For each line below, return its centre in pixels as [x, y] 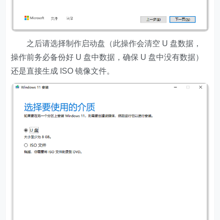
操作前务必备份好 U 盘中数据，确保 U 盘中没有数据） [107, 57]
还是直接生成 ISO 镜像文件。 [63, 71]
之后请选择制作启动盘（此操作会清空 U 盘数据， [106, 44]
